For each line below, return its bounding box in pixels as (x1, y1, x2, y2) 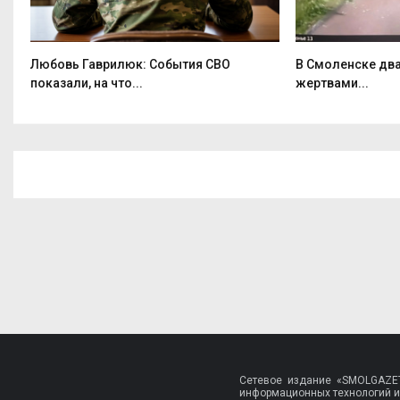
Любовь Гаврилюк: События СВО (30, 57, 230, 72)
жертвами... (296, 76, 369, 91)
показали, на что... (30, 76, 143, 91)
